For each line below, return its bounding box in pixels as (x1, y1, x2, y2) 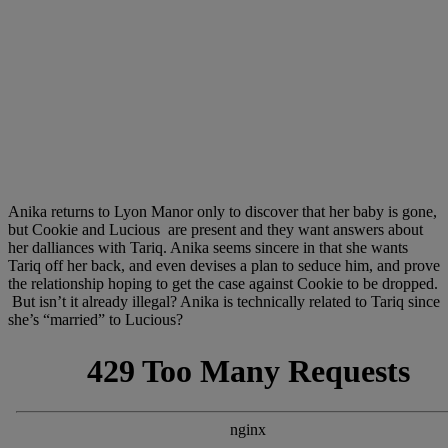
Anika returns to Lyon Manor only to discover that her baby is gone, (8, 202, 437, 220)
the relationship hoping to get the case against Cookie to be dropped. (8, 274, 438, 292)
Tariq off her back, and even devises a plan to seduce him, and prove (8, 256, 440, 274)
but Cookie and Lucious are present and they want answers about (8, 220, 423, 238)
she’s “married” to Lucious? (8, 310, 183, 328)
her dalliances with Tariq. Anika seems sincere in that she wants (8, 238, 408, 256)
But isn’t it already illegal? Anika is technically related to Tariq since (8, 292, 440, 310)
